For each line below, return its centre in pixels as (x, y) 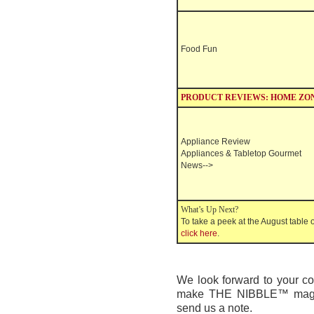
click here (199, 233)
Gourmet (285, 153)
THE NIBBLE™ (248, 294)
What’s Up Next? (210, 210)
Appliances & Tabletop (224, 153)
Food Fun (199, 49)
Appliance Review (216, 142)
